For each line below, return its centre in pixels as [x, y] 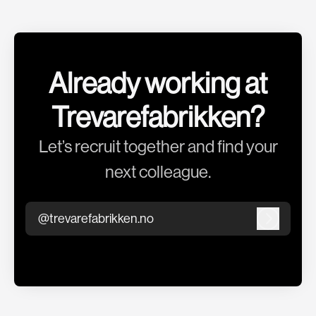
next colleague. [158, 172]
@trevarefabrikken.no [96, 218]
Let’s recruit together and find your [158, 147]
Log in [283, 225]
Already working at [158, 84]
